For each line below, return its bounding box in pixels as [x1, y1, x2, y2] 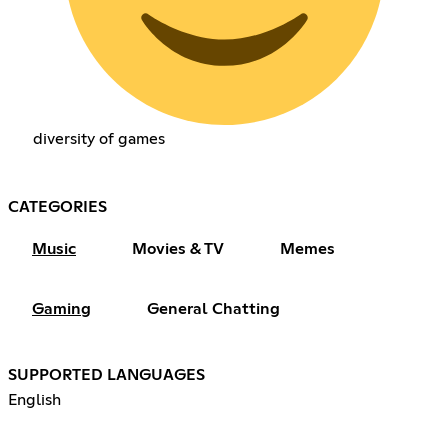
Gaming [32, 301, 91, 318]
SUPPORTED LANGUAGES [8, 367, 205, 384]
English [8, 392, 61, 409]
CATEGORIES [8, 199, 107, 216]
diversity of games [32, 131, 165, 148]
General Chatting [147, 301, 280, 318]
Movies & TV [132, 241, 224, 258]
